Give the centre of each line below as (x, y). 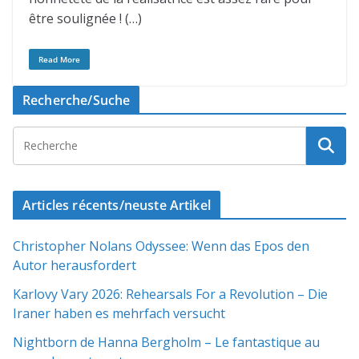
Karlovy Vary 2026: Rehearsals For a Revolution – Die (170, 294)
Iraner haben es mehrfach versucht (119, 313)
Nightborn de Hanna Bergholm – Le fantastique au (166, 342)
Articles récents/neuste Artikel (117, 205)
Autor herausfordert (75, 265)
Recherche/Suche (77, 100)
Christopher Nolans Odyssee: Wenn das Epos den (161, 246)
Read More (59, 59)
